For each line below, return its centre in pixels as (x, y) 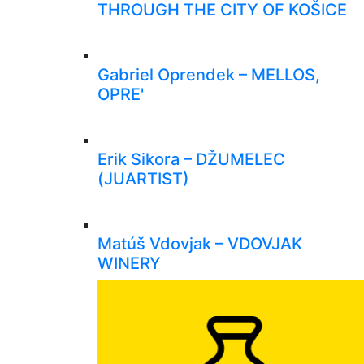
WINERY (129, 263)
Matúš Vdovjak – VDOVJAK (200, 243)
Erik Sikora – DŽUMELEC (191, 159)
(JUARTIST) (143, 178)
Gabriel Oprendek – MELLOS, (209, 74)
